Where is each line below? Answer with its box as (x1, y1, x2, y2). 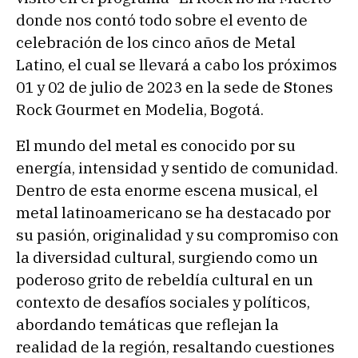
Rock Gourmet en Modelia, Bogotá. (16, 99, 264, 119)
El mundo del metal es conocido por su (16, 136, 296, 156)
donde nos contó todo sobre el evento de (16, 10, 308, 30)
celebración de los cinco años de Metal (16, 32, 296, 52)
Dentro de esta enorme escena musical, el (16, 181, 318, 201)
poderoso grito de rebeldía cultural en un (16, 270, 313, 290)
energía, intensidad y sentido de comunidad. (16, 158, 338, 178)
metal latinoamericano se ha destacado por (16, 203, 331, 223)
